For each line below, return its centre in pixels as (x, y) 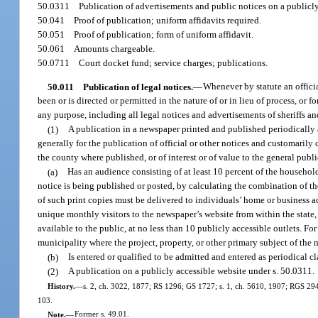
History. (61, 286)
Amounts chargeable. (115, 49)
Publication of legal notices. (138, 87)
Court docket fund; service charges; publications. (174, 63)
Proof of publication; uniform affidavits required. (168, 21)
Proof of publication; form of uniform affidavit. (164, 35)
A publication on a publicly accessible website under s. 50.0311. (192, 271)
